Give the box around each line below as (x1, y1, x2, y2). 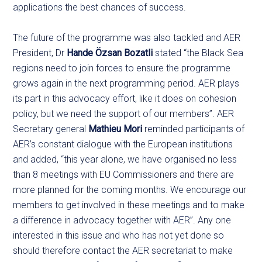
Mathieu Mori (88, 123, 143, 135)
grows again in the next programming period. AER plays (13, 78, 240, 89)
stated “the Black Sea (153, 47, 244, 58)
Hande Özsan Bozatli (67, 47, 153, 58)
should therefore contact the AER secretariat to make (13, 245, 233, 256)
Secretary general (13, 123, 89, 135)
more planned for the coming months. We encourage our (13, 184, 247, 195)
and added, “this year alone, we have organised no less (13, 154, 237, 165)
